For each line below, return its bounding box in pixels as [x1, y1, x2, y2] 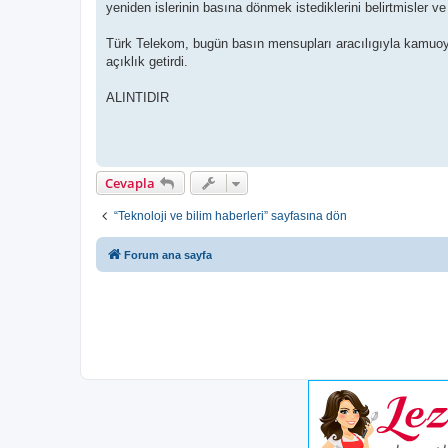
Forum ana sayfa [124, 249, 212, 261]
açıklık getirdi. [106, 53, 188, 69]
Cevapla [105, 174, 155, 192]
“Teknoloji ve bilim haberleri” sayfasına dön [114, 209, 347, 223]
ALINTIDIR [106, 89, 169, 105]
